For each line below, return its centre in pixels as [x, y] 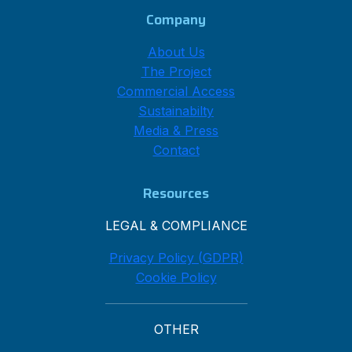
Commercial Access [176, 92]
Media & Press [176, 131]
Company [176, 20]
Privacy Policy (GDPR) [176, 258]
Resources [176, 194]
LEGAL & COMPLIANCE [176, 226]
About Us [176, 52]
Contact [176, 150]
